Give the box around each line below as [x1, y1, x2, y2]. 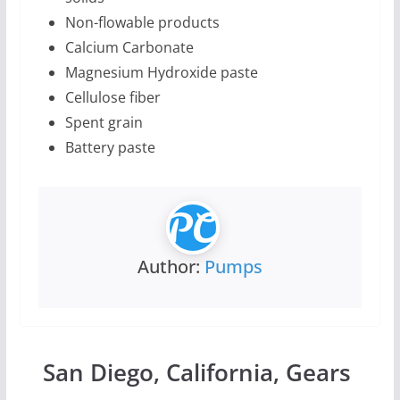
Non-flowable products [64, 12, 220, 33]
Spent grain [64, 112, 143, 133]
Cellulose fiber [64, 87, 161, 108]
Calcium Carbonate [64, 37, 194, 58]
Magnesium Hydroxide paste [64, 62, 258, 83]
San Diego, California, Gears [43, 357, 352, 389]
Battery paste [64, 137, 155, 158]
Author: [137, 254, 204, 279]
